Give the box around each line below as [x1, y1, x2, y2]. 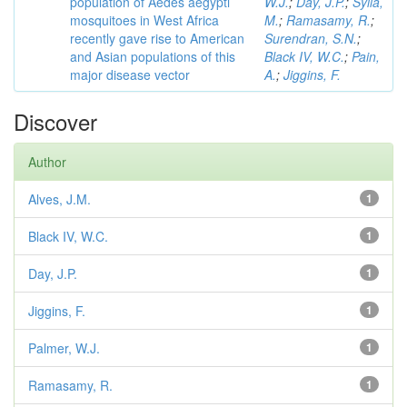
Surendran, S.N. [264, 29, 357, 48]
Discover [14, 105, 97, 138]
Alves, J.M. [28, 190, 91, 209]
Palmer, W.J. [28, 339, 100, 358]
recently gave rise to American [70, 29, 244, 48]
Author [28, 153, 66, 172]
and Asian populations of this [70, 47, 235, 66]
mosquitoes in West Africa [70, 11, 219, 30]
